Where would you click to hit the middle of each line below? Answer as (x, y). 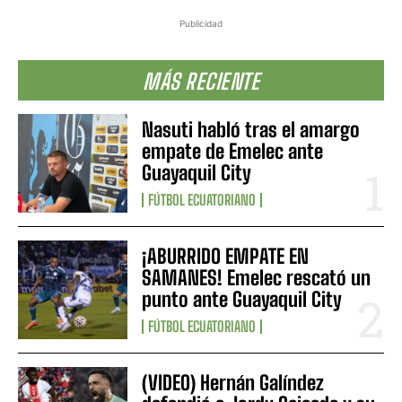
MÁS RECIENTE (201, 81)
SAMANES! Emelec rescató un (257, 278)
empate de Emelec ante (233, 151)
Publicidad (201, 23)
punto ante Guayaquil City (242, 300)
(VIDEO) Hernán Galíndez (233, 383)
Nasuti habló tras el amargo (251, 129)
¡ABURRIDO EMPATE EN (226, 257)
